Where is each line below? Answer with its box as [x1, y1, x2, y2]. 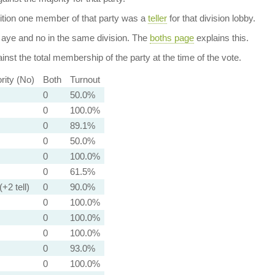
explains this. [193, 33, 249, 43]
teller [147, 13, 167, 23]
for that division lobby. [166, 13, 255, 23]
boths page [149, 33, 194, 43]
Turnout [69, 74, 100, 85]
